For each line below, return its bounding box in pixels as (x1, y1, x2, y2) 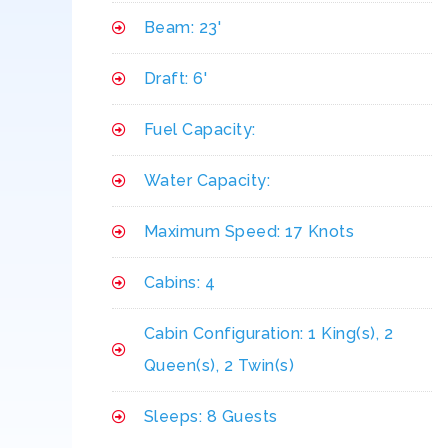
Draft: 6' (143, 69, 207, 89)
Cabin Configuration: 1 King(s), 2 (143, 324, 393, 344)
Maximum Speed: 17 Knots (143, 222, 354, 242)
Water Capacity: (143, 171, 270, 191)
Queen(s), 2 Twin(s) (143, 356, 294, 376)
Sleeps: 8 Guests (143, 407, 278, 427)
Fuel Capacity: (143, 120, 256, 140)
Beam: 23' (143, 18, 221, 38)
